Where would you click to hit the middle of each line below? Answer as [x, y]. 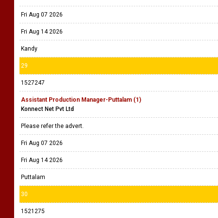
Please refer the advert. [53, 126]
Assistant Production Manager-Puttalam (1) [81, 100]
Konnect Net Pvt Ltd [47, 109]
